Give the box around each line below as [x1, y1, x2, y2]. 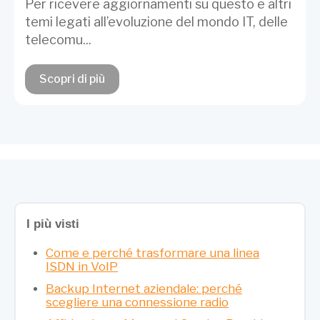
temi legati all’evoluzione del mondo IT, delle [25, 14, 288, 29]
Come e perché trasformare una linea [46, 246, 260, 261]
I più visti [26, 216, 79, 231]
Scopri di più [39, 72, 105, 86]
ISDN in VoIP [46, 259, 119, 274]
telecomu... [25, 31, 91, 47]
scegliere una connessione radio [46, 294, 229, 309]
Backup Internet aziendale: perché [46, 281, 243, 296]
